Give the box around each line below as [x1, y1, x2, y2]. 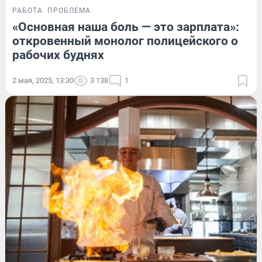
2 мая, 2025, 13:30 [12, 75, 74, 85]
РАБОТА [12, 6, 43, 15]
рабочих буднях [12, 47, 104, 62]
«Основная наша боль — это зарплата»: [12, 19, 239, 34]
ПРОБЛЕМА [47, 6, 91, 15]
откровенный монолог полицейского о [12, 33, 238, 48]
